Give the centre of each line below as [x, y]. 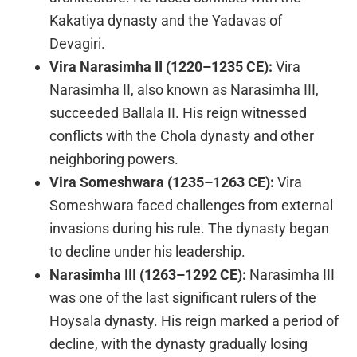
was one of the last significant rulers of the [183, 297]
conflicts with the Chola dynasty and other [182, 135]
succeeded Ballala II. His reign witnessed [178, 112]
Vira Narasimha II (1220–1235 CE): [161, 66]
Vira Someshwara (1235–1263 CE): [162, 182]
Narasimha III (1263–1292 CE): [148, 274]
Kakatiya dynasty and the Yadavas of [166, 20]
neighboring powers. [114, 159]
